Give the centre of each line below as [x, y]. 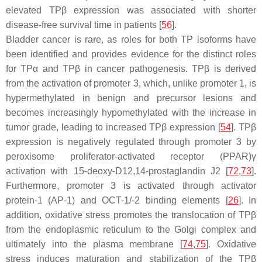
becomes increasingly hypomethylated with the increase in [131, 113]
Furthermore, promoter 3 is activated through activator [131, 186]
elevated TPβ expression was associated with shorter [131, 11]
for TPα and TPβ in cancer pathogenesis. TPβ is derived [131, 69]
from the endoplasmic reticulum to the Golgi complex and [131, 230]
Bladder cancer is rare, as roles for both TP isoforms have [131, 40]
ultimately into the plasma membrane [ [94, 244]
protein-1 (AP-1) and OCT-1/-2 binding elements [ [117, 201]
